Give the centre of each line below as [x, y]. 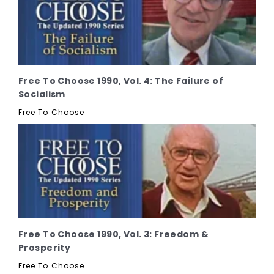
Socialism [42, 94]
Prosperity [45, 247]
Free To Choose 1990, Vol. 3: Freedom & [113, 234]
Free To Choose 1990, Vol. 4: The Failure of [121, 80]
